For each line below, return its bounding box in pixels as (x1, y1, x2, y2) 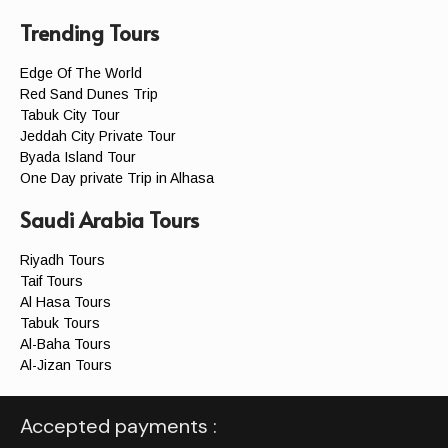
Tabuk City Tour (20, 106, 120, 123)
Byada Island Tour (20, 148, 136, 165)
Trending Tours (20, 17, 159, 47)
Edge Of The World (20, 64, 142, 81)
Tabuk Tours (20, 314, 100, 331)
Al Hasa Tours (20, 293, 111, 310)
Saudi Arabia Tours (20, 204, 199, 234)
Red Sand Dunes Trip (20, 85, 158, 102)
